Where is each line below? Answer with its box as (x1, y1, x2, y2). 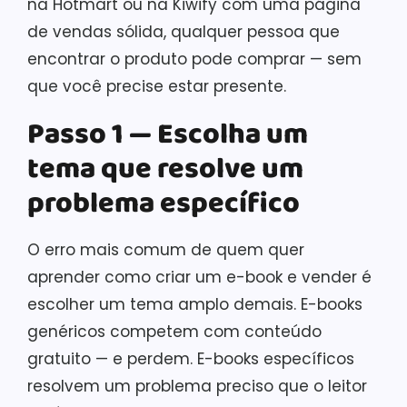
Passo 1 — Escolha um (27, 111, 308, 158)
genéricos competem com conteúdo (27, 320, 322, 342)
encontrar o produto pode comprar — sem (27, 47, 362, 70)
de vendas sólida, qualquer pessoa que (27, 20, 340, 43)
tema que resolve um (27, 145, 303, 193)
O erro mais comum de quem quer (27, 238, 304, 261)
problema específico (27, 180, 300, 227)
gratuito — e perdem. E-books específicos (27, 347, 354, 370)
